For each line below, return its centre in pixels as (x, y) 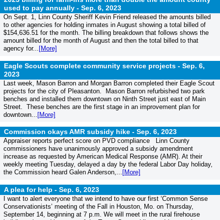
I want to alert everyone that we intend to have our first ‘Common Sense (105, 198)
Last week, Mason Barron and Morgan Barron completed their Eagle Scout (109, 83)
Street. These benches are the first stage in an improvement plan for (101, 107)
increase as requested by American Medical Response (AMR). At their (103, 157)
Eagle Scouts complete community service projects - (93, 66)
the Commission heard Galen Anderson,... (63, 172)
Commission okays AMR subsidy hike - (70, 132)
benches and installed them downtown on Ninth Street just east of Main (104, 99)
